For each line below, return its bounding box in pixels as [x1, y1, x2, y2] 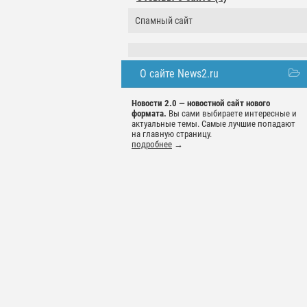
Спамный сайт [135, 15, 193, 27]
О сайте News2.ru [140, 67, 219, 81]
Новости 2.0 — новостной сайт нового [132, 98, 270, 109]
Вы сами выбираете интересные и [167, 108, 297, 119]
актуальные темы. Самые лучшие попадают [132, 119, 295, 130]
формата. [132, 108, 167, 119]
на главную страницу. [132, 129, 212, 140]
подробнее [132, 139, 172, 150]
